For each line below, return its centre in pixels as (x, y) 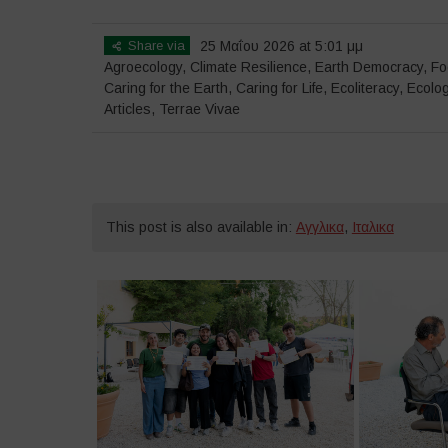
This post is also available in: (200, 227)
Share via (154, 45)
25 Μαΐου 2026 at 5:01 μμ (281, 45)
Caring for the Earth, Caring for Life (213, 87)
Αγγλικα (319, 227)
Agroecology (142, 66)
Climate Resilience (248, 66)
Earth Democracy (368, 66)
